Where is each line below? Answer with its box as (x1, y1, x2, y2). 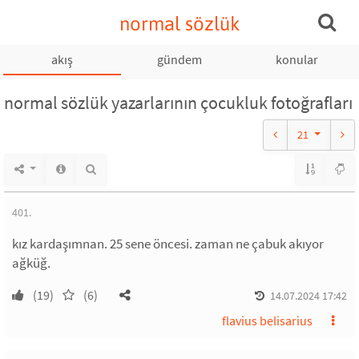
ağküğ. (12, 254, 50, 272)
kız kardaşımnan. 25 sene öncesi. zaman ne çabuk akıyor (12, 235, 324, 252)
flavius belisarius (222, 313, 313, 329)
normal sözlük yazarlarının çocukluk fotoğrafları (4, 91, 353, 114)
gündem (156, 51, 202, 67)
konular (275, 51, 318, 67)
